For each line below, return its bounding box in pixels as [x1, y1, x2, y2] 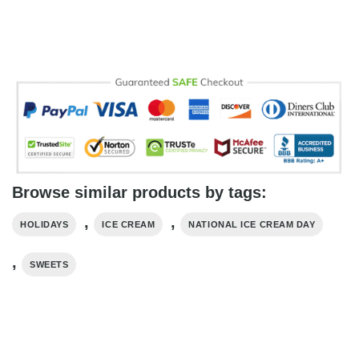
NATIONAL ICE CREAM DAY [188, 219, 316, 229]
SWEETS [30, 259, 69, 269]
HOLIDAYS [20, 219, 69, 229]
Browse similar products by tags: [12, 183, 267, 201]
